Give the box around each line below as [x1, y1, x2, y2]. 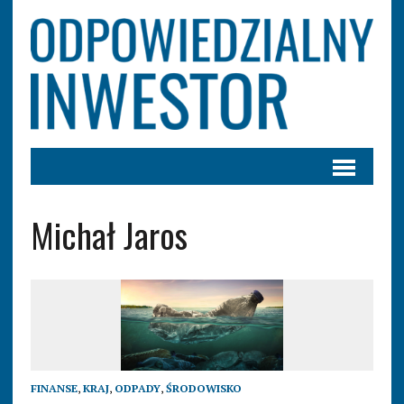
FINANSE [30, 381, 78, 396]
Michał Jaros [30, 209, 188, 261]
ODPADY [114, 381, 161, 396]
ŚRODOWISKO [165, 381, 242, 396]
